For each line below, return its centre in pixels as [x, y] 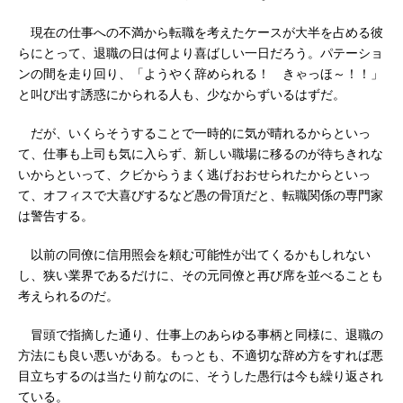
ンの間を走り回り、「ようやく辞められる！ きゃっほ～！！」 [201, 74]
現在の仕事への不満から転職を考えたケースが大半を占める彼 [201, 32]
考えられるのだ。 [68, 296]
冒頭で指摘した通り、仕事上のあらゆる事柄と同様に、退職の [201, 335]
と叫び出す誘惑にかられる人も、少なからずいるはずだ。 [182, 94]
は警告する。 [56, 216]
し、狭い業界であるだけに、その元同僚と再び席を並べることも [201, 275]
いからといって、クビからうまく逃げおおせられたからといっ [194, 175]
